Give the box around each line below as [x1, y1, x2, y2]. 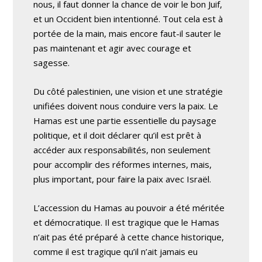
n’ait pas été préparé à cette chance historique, [33, 231, 225, 243]
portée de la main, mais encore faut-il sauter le [33, 27, 222, 39]
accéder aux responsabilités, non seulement [33, 144, 211, 156]
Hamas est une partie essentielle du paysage [33, 115, 217, 126]
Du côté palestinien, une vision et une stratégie [33, 85, 223, 97]
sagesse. [33, 57, 70, 68]
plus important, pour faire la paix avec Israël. [33, 173, 212, 185]
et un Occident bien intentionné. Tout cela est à [33, 13, 223, 25]
